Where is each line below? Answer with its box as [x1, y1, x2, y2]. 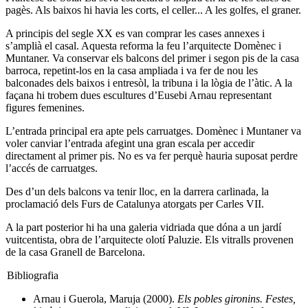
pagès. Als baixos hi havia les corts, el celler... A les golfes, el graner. [5, 4, 301, 16]
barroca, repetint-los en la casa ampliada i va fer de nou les [5, 65, 258, 76]
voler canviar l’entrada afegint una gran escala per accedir [5, 137, 254, 149]
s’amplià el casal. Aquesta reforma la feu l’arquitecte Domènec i [5, 40, 281, 52]
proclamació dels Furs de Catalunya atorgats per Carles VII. [5, 198, 264, 210]
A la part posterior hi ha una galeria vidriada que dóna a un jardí [5, 221, 281, 233]
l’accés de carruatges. [5, 162, 98, 174]
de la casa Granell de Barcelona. [5, 246, 145, 258]
